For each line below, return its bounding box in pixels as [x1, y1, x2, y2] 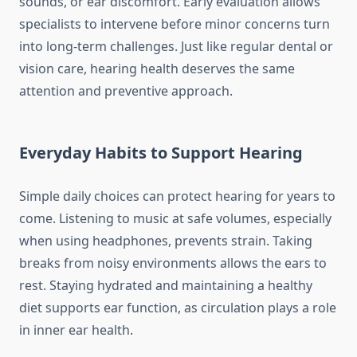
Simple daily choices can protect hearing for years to [19, 187, 335, 206]
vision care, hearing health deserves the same [19, 60, 295, 78]
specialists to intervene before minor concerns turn [19, 15, 330, 33]
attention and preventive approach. [19, 82, 233, 100]
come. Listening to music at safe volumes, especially [19, 210, 331, 228]
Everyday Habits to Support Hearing [19, 142, 303, 164]
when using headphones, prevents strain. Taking [19, 232, 312, 250]
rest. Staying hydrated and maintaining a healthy [19, 277, 312, 295]
